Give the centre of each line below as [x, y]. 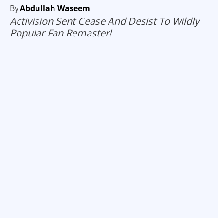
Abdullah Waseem [55, 9]
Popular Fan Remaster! [61, 33]
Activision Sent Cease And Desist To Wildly [104, 21]
